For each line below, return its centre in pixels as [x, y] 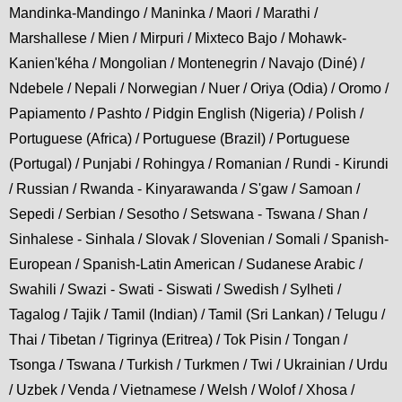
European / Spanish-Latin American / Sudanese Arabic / [186, 265]
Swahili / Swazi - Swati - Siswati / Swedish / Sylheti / [175, 290]
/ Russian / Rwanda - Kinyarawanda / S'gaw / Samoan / [184, 189]
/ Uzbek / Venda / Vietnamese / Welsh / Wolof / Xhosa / [182, 390]
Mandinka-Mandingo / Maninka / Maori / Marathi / [163, 13]
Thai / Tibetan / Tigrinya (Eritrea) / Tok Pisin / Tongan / [178, 340]
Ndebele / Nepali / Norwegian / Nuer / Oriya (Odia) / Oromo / [199, 89]
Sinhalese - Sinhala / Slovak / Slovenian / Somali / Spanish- [199, 240]
